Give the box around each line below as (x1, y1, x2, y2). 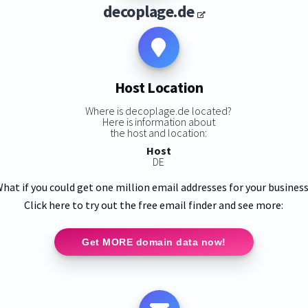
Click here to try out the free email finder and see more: (24, 197, 284, 212)
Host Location (114, 78, 203, 98)
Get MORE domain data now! (82, 236, 226, 247)
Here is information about (102, 114, 215, 129)
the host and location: (110, 125, 208, 140)
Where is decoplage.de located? (85, 103, 232, 118)
